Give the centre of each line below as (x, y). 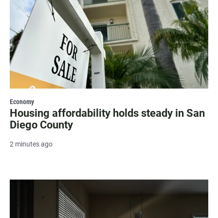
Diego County (41, 125)
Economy (22, 101)
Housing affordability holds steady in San (107, 113)
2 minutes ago (31, 144)
